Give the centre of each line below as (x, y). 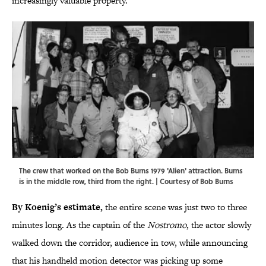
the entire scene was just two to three (175, 207)
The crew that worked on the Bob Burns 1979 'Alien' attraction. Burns (131, 171)
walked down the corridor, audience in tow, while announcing (130, 243)
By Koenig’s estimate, (57, 207)
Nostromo (167, 225)
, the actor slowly (219, 225)
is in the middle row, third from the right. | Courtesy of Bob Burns (126, 181)
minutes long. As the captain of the (80, 225)
